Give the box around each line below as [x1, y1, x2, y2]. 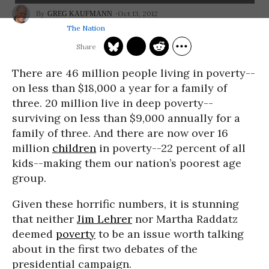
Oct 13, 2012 [118, 8, 158, 18]
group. [12, 171, 46, 185]
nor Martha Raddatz [132, 212, 238, 226]
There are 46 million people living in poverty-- [12, 66, 255, 80]
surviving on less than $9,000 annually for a [12, 111, 240, 125]
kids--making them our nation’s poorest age [12, 156, 241, 170]
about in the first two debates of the [12, 242, 198, 256]
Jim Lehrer [77, 212, 132, 226]
